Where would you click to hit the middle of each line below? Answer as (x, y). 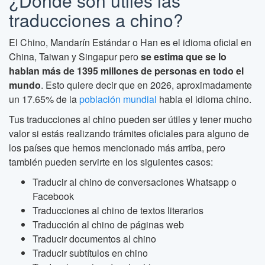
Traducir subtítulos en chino (90, 253)
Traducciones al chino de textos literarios (118, 211)
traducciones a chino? (96, 20)
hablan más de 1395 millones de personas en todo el (126, 71)
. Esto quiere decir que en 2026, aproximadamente (146, 85)
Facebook (53, 196)
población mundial (118, 99)
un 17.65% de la (44, 99)
